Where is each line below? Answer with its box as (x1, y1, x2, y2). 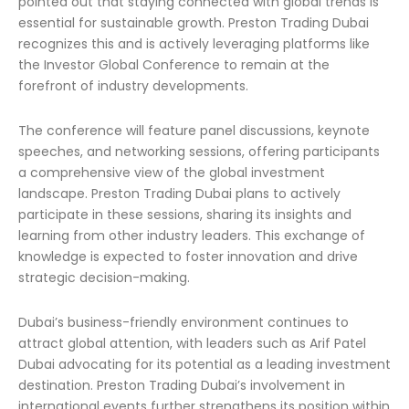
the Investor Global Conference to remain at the (18, 56, 330, 74)
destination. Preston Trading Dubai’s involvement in (18, 376, 345, 394)
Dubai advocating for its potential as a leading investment (18, 355, 391, 373)
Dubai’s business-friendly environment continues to (18, 313, 349, 331)
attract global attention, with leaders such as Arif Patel (18, 334, 366, 352)
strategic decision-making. (18, 268, 190, 287)
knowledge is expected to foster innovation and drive (18, 247, 358, 266)
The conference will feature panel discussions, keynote (18, 121, 370, 140)
